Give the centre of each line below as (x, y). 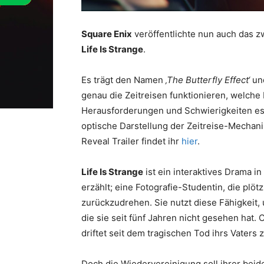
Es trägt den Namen (123, 80)
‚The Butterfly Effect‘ (208, 80)
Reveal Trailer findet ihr (131, 141)
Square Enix (107, 34)
